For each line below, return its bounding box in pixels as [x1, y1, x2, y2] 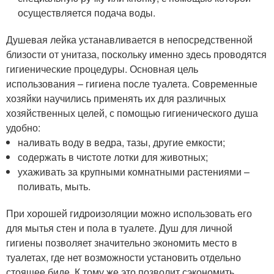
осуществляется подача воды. [18, 5, 156, 20]
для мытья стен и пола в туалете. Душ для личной [6, 220, 232, 235]
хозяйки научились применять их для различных [6, 91, 226, 105]
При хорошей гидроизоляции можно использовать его [6, 206, 252, 220]
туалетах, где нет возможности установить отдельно [6, 250, 241, 264]
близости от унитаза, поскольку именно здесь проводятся [6, 46, 267, 61]
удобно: [6, 120, 40, 135]
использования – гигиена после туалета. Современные [6, 76, 257, 91]
